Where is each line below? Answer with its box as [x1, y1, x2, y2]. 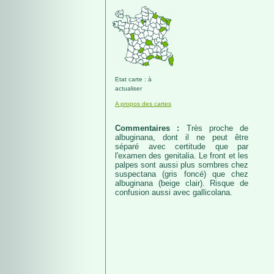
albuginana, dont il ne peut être [115, 133, 248, 142]
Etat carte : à [115, 76, 152, 83]
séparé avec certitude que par [115, 142, 248, 151]
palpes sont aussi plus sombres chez [115, 160, 248, 169]
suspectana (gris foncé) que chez [115, 169, 248, 179]
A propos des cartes [115, 100, 171, 107]
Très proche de [186, 124, 248, 133]
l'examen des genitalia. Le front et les [115, 151, 248, 160]
